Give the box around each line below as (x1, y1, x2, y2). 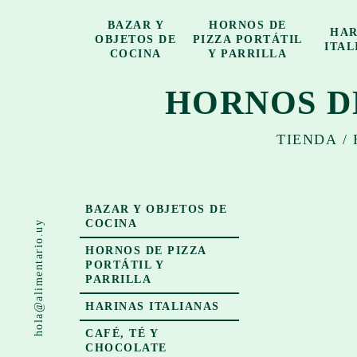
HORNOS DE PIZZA (85, 245, 207, 257)
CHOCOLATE (85, 342, 167, 354)
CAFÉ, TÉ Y (85, 328, 159, 339)
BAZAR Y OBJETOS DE (85, 203, 227, 215)
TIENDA (277, 131, 337, 147)
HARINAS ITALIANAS (85, 300, 220, 312)
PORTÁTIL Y (85, 259, 164, 271)
